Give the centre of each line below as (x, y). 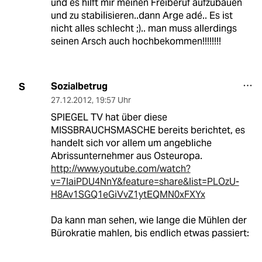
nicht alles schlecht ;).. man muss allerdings (144, 29)
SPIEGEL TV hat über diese (109, 118)
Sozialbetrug (79, 87)
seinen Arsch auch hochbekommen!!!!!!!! (136, 42)
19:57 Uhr (113, 100)
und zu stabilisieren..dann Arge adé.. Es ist (142, 16)
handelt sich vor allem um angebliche (131, 143)
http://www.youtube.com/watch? (120, 169)
